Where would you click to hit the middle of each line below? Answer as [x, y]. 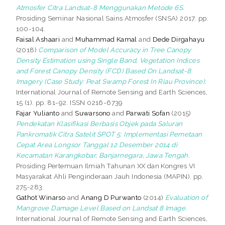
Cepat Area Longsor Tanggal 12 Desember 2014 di [97, 144]
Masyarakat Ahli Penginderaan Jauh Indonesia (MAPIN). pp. [110, 176]
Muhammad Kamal [106, 39]
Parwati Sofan [148, 113]
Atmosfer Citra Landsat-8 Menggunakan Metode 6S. [100, 7]
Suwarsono [93, 113]
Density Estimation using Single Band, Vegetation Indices [108, 60]
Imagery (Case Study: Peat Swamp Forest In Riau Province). [111, 81]
